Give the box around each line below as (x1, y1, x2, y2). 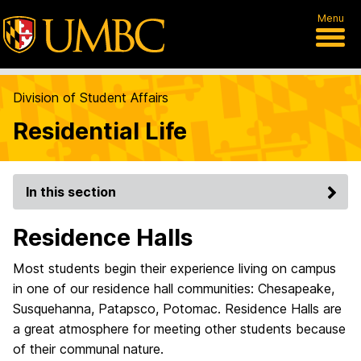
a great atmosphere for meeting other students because (13, 321, 346, 337)
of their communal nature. (13, 341, 164, 357)
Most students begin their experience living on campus (13, 260, 336, 276)
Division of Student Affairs (13, 89, 168, 106)
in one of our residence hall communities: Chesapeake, (13, 280, 334, 297)
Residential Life (13, 117, 187, 145)
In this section (26, 184, 116, 200)
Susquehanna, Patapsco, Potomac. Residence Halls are (13, 301, 342, 317)
